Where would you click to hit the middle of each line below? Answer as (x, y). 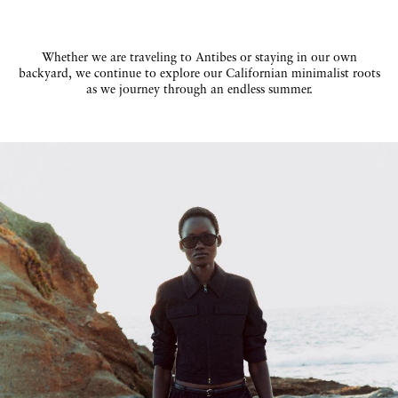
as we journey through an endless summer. (199, 90)
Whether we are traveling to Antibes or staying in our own (199, 58)
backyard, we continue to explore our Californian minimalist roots (199, 74)
